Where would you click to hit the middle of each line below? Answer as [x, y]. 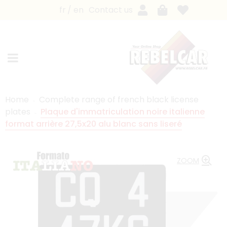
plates [18, 111]
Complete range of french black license [119, 99]
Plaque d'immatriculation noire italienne [123, 111]
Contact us [110, 10]
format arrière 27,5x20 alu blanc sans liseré [93, 124]
